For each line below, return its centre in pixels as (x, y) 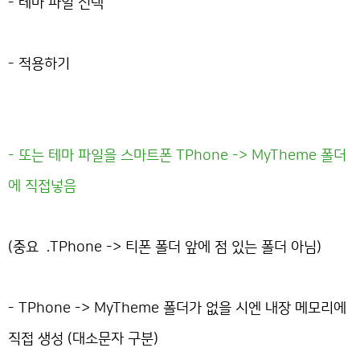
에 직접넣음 (42, 186)
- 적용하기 (39, 63)
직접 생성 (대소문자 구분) (83, 338)
